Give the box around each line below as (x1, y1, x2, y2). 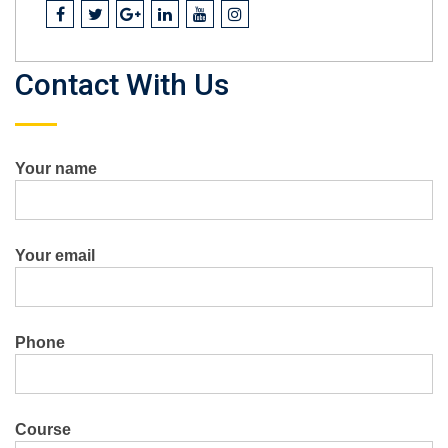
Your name (15, 160, 97, 177)
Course (15, 421, 71, 438)
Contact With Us (15, 67, 229, 102)
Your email (15, 247, 95, 264)
